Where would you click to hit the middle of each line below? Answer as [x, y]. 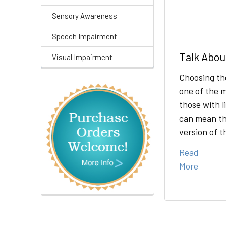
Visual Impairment [82, 57]
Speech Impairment [84, 36]
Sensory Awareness [84, 16]
